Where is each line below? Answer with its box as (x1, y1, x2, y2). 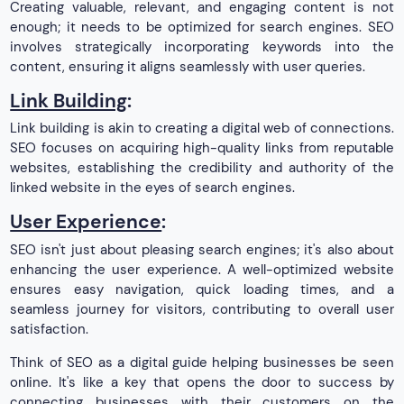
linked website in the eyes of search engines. (10, 179, 296, 197)
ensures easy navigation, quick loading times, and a (10, 280, 394, 298)
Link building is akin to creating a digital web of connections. (10, 119, 394, 138)
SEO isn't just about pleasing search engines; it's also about (10, 240, 394, 259)
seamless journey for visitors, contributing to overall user (10, 299, 394, 318)
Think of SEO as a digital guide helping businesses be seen (10, 353, 394, 372)
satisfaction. (10, 319, 89, 338)
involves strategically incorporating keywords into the (10, 37, 394, 56)
